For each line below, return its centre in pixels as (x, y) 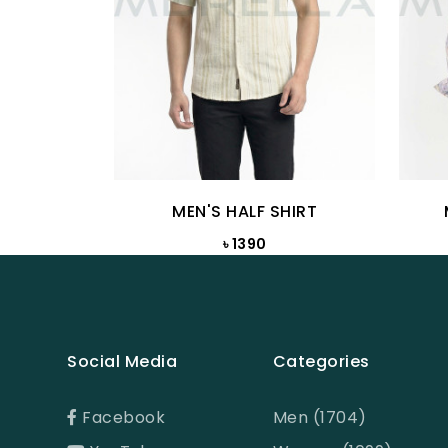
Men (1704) (319, 417)
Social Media (122, 361)
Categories (321, 361)
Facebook (121, 417)
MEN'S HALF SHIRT (244, 211)
